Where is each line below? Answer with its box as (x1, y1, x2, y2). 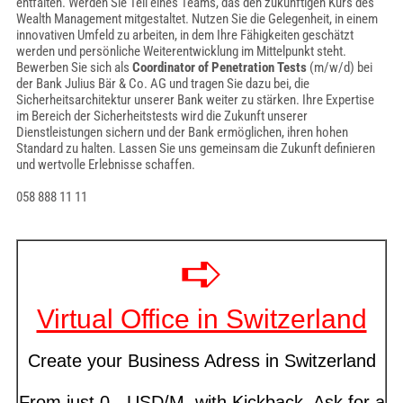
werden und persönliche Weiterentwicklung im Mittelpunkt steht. (15, 43, 346, 59)
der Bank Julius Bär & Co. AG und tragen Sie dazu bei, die (15, 76, 309, 92)
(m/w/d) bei (306, 59, 372, 76)
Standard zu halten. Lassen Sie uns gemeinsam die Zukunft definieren (15, 140, 375, 157)
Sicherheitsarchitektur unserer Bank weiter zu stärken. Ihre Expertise (15, 92, 374, 108)
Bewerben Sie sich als (15, 59, 132, 76)
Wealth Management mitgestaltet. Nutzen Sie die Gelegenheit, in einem (15, 11, 378, 27)
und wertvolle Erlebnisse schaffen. (15, 157, 195, 173)
